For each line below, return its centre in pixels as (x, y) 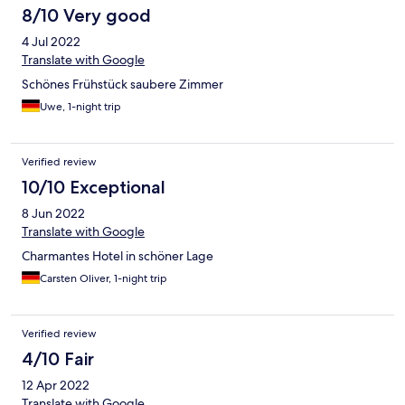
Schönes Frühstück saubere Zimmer (122, 85)
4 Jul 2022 (51, 42)
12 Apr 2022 (56, 386)
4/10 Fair (58, 359)
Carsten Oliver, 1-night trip (104, 279)
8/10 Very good (86, 16)
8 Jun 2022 (53, 214)
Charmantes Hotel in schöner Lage (118, 256)
